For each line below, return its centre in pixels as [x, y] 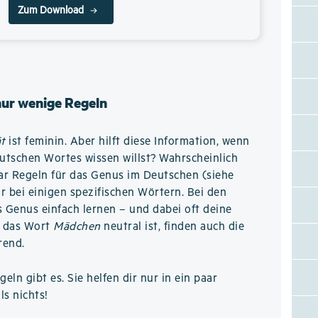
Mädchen [77, 227]
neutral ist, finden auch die [172, 227]
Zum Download [50, 11]
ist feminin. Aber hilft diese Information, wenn [127, 142]
